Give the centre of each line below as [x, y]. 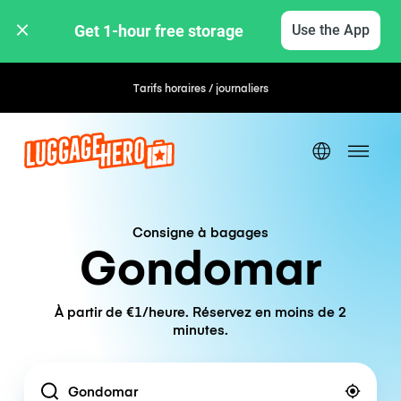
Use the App [330, 30]
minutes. [200, 329]
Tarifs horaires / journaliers [200, 88]
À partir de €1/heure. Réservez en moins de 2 [200, 311]
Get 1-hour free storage [161, 30]
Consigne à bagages [200, 231]
